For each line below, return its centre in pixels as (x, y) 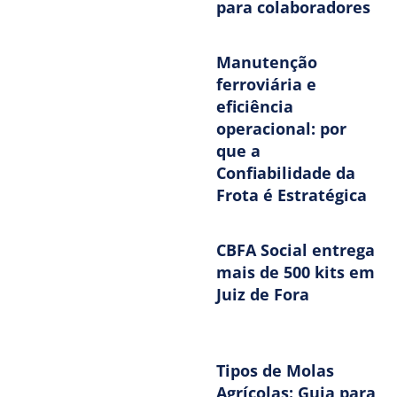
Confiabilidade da (286, 173)
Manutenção (267, 62)
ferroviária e (266, 85)
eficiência (255, 107)
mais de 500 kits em (296, 272)
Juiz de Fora (263, 295)
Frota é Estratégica (292, 195)
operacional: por (281, 129)
